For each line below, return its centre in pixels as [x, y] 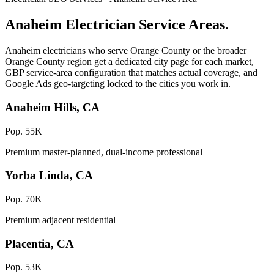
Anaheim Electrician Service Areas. [117, 25]
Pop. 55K [24, 131]
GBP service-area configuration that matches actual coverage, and [131, 73]
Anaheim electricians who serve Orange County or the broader [126, 51]
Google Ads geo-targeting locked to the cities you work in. [118, 84]
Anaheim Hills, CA [52, 107]
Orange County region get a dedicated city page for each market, [129, 62]
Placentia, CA [39, 243]
